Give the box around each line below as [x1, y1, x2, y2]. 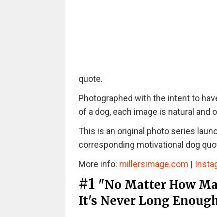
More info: [78, 159, 119, 169]
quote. [78, 74, 103, 84]
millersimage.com [119, 159, 188, 169]
